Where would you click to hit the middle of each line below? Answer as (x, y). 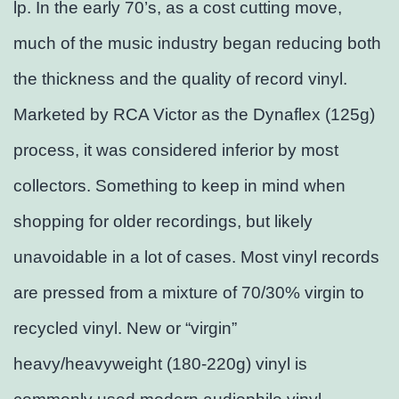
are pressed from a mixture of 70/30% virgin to (189, 293)
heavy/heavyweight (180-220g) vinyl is (160, 364)
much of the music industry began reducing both (197, 44)
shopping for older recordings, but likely (163, 222)
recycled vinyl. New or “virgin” (125, 329)
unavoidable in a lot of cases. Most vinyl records (196, 257)
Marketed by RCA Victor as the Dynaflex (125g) (194, 115)
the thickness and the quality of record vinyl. (180, 79)
